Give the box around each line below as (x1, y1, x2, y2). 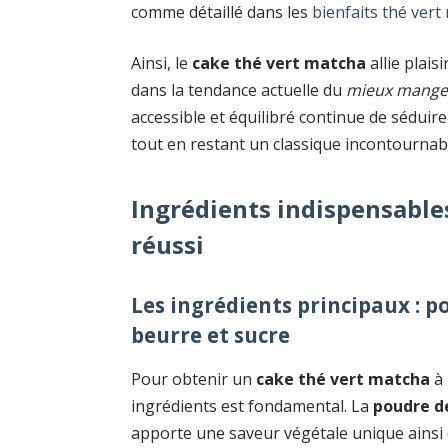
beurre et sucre (131, 321, 291, 350)
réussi (131, 227, 205, 261)
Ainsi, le (131, 52, 193, 75)
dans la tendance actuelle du (131, 79, 347, 102)
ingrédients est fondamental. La (131, 394, 374, 417)
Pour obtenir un (131, 367, 257, 390)
